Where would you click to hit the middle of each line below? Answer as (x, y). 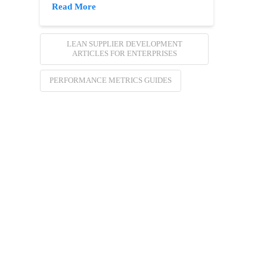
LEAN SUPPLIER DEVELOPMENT (124, 44)
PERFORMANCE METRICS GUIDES (111, 80)
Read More (74, 7)
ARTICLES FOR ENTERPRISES (124, 54)
